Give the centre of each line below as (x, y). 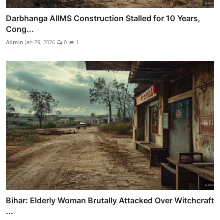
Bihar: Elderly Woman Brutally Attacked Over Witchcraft (110, 200)
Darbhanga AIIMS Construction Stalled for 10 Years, (103, 18)
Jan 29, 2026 (40, 42)
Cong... (20, 29)
